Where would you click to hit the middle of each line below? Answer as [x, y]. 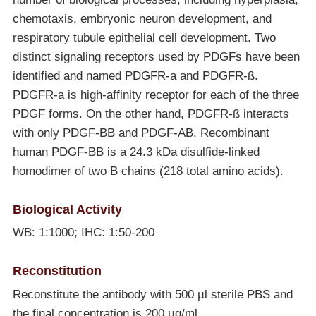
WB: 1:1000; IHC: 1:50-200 [85, 233]
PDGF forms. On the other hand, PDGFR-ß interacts [151, 114]
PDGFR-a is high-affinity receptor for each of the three [156, 95]
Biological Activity [67, 209]
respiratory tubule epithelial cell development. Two [144, 38]
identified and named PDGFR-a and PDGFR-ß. [135, 76]
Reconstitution [57, 271]
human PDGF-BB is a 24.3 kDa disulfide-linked [136, 152]
